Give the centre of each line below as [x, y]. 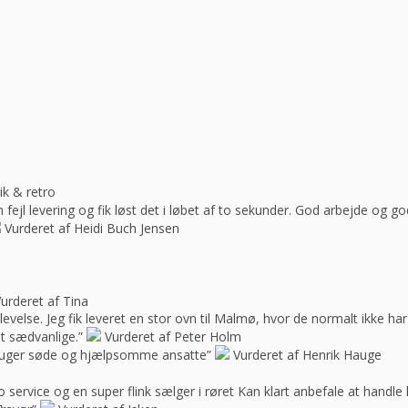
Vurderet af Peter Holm [173, 336]
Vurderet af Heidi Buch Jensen [92, 228]
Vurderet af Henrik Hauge [307, 354]
